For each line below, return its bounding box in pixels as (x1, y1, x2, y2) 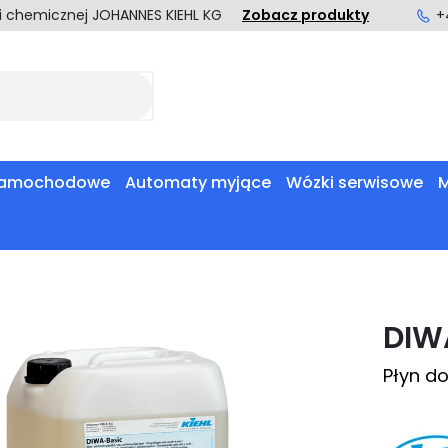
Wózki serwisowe (286, 171, 423, 195)
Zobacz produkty (242, 5, 369, 25)
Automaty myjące (125, 171, 271, 195)
